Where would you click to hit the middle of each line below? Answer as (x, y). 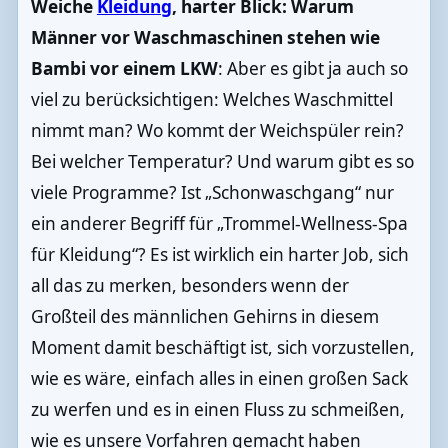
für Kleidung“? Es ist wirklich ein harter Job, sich (219, 254)
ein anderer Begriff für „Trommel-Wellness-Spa (219, 223)
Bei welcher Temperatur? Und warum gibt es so (222, 161)
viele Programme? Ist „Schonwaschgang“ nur (212, 192)
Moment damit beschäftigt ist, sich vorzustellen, (222, 347)
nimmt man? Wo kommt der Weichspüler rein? (217, 130)
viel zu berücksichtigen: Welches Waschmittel (211, 99)
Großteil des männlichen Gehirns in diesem (204, 316)
